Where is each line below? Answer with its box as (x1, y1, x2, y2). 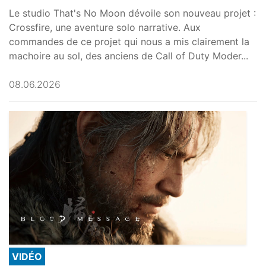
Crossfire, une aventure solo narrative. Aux (9, 21, 201, 34)
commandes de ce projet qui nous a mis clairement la (9, 36, 249, 48)
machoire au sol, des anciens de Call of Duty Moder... (9, 50, 248, 62)
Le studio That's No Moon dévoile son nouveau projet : (9, 7, 256, 20)
